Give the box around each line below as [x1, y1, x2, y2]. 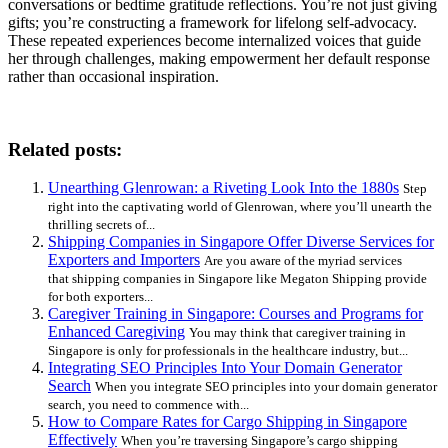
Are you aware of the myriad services [204, 253, 402, 269]
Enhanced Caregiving [48, 323, 185, 341]
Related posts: [8, 138, 122, 160]
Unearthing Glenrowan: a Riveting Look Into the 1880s [48, 179, 399, 197]
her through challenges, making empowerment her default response [8, 49, 430, 67]
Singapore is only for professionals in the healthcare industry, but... [48, 343, 408, 359]
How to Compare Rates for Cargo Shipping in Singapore [48, 413, 407, 431]
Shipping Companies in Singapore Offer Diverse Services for [48, 233, 434, 251]
